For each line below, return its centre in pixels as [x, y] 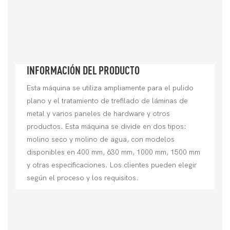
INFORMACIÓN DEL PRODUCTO [83, 70]
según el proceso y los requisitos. [83, 178]
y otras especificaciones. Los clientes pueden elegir [112, 165]
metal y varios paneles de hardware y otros [99, 114]
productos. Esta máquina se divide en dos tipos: [107, 127]
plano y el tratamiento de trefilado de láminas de [108, 101]
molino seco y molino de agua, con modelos [101, 140]
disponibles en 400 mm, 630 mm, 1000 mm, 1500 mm [114, 152]
